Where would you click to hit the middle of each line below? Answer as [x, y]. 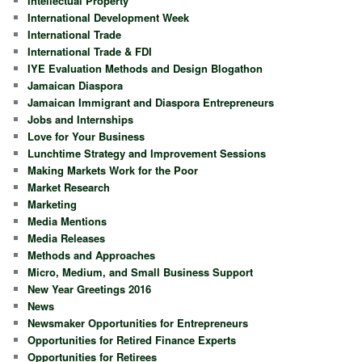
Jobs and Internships [81, 119]
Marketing [53, 204]
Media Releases [67, 238]
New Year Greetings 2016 [90, 288]
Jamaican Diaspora [76, 85]
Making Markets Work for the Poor [113, 170]
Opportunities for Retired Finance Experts [132, 339]
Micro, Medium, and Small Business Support [141, 271]
